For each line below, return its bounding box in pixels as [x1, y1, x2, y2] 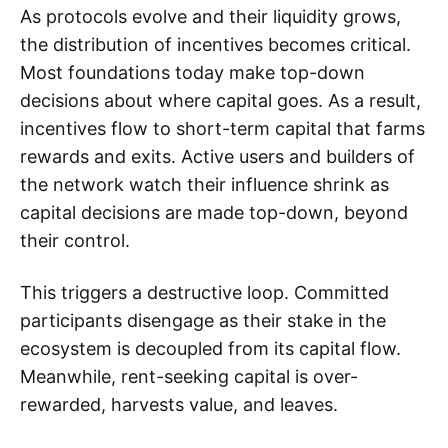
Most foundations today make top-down [20, 62, 365, 84]
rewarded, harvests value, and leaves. [20, 394, 338, 416]
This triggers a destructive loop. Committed [20, 282, 389, 304]
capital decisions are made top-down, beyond [20, 202, 408, 224]
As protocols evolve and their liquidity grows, [20, 6, 401, 28]
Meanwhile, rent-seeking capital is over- [20, 366, 358, 388]
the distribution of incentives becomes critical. [20, 34, 411, 56]
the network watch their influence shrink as [20, 174, 389, 196]
